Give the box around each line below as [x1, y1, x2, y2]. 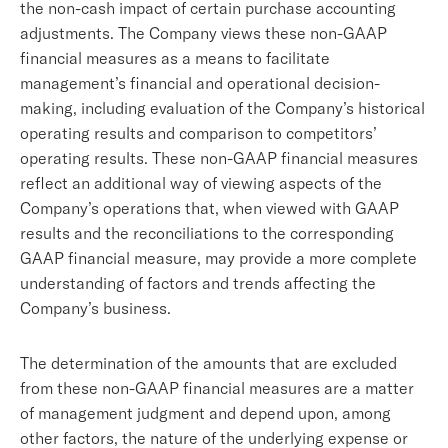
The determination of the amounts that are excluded [20, 353, 397, 373]
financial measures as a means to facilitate [20, 48, 330, 68]
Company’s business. [20, 298, 171, 318]
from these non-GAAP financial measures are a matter [20, 378, 414, 398]
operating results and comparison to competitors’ [20, 123, 377, 143]
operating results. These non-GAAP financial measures [20, 148, 418, 168]
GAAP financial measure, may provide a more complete [20, 248, 417, 268]
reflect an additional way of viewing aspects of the [20, 173, 382, 193]
